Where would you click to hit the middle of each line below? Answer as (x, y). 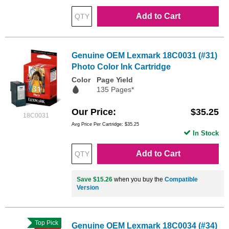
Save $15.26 (95, 180)
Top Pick (44, 223)
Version (88, 188)
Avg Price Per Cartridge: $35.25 (105, 124)
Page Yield (115, 79)
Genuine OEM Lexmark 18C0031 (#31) (144, 55)
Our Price (92, 112)
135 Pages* (115, 89)
